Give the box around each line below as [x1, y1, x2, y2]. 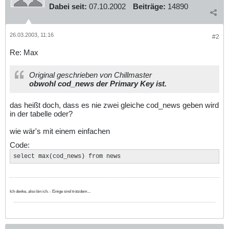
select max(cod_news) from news [13, 152, 121, 160]
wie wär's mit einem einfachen [10, 126, 110, 135]
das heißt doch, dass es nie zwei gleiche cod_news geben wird [10, 100, 219, 109]
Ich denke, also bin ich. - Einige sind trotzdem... [10, 189, 90, 194]
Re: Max [10, 48, 38, 57]
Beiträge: [133, 2, 166, 11]
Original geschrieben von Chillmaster [29, 70, 152, 79]
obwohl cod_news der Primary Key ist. [29, 79, 167, 88]
